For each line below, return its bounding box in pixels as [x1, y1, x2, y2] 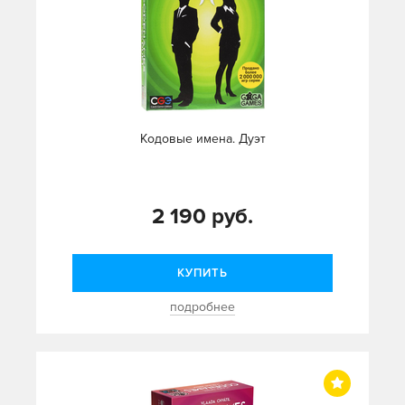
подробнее [170, 299, 235, 315]
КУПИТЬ [177, 266, 228, 280]
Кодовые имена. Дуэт [139, 131, 266, 146]
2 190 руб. [152, 203, 253, 230]
